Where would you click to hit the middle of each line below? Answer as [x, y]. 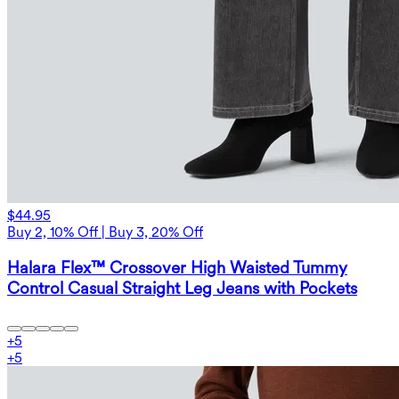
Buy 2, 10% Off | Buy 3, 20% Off [105, 232]
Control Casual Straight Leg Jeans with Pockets [182, 289]
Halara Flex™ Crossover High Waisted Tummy [177, 268]
